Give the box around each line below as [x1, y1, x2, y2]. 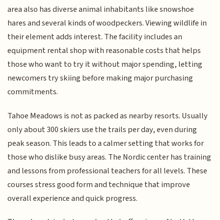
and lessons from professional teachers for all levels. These [7, 165, 208, 177]
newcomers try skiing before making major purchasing [7, 72, 193, 84]
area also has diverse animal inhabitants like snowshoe [7, 3, 194, 16]
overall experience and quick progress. [7, 192, 138, 204]
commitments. [7, 86, 58, 98]
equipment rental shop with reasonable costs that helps [7, 45, 201, 57]
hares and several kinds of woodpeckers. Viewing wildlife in [7, 17, 207, 29]
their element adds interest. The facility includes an [7, 31, 183, 43]
